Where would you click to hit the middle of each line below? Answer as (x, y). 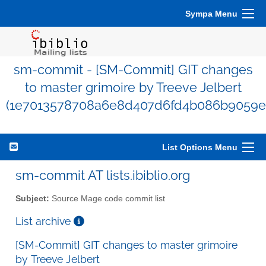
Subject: (32, 198)
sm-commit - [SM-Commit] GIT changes (133, 70)
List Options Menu (200, 147)
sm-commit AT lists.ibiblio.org (103, 175)
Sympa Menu (211, 14)
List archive (45, 221)
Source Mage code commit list (107, 198)
